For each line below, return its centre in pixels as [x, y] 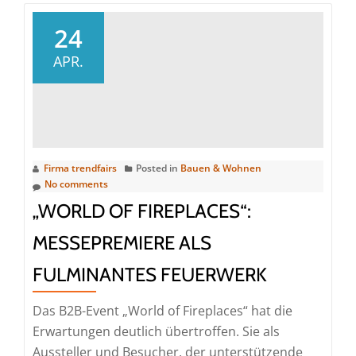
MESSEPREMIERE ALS [122, 242]
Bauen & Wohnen [221, 168]
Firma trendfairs [80, 168]
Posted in [158, 168]
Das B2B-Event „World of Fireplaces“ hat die [163, 310]
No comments [76, 184]
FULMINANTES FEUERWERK [150, 274]
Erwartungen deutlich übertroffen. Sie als [156, 331]
